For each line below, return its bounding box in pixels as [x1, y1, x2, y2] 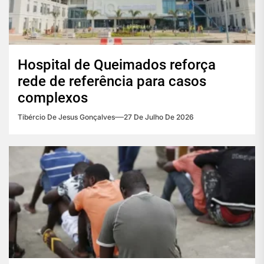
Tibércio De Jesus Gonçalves [18, 113, 115, 122]
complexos [18, 90, 88, 107]
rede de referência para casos [18, 73, 206, 90]
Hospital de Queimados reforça [18, 57, 216, 74]
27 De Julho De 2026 [124, 113, 194, 122]
